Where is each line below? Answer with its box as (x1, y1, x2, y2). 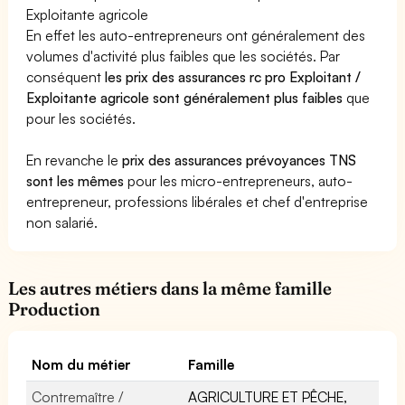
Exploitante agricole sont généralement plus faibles (26, 88, 344, 107)
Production (8, 297, 100, 320)
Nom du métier (32, 354, 132, 373)
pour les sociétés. (26, 108, 137, 127)
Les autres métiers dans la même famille (8, 277, 333, 299)
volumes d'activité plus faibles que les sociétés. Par (26, 46, 341, 65)
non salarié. (26, 212, 99, 231)
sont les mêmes (26, 171, 125, 190)
